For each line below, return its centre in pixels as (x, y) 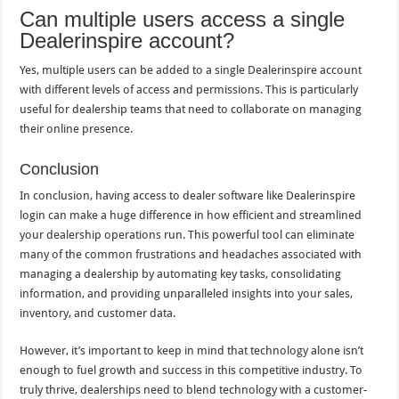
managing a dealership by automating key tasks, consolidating (181, 273)
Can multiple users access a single (183, 19)
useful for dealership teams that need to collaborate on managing (191, 109)
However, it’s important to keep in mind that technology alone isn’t (192, 350)
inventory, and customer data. (98, 313)
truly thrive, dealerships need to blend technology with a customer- (194, 389)
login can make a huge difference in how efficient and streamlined (191, 215)
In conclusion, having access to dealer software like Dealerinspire (188, 195)
